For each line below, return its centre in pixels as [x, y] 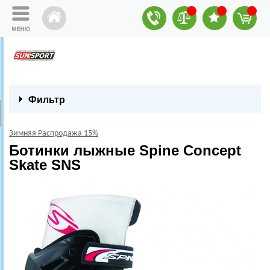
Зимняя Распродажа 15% [54, 133]
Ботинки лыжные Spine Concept [125, 150]
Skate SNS [45, 165]
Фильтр [47, 100]
